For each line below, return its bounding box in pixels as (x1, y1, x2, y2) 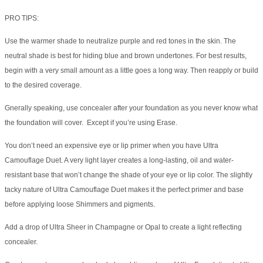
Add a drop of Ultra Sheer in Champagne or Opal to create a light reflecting (5, 223, 242, 232)
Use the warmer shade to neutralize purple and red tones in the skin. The (5, 37, 236, 46)
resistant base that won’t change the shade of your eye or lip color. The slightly (5, 171, 252, 180)
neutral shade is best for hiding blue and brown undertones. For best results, (5, 52, 247, 60)
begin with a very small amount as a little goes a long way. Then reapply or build (5, 66, 258, 75)
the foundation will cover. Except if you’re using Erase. (5, 119, 181, 127)
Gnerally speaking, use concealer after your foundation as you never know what (5, 104, 258, 113)
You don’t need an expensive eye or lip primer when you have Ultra (5, 141, 218, 150)
